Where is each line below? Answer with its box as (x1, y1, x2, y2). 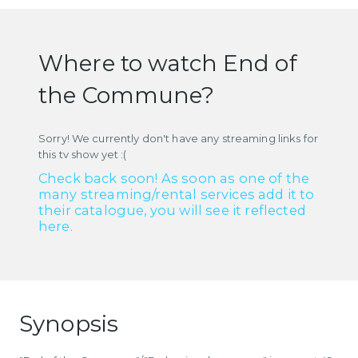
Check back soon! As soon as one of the (38, 169, 310, 186)
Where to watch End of (38, 49, 297, 77)
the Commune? (38, 81, 215, 109)
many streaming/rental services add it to (38, 185, 315, 202)
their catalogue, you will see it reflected (38, 201, 306, 218)
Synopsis (19, 309, 119, 337)
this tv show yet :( (38, 147, 127, 161)
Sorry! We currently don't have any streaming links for (38, 131, 319, 145)
